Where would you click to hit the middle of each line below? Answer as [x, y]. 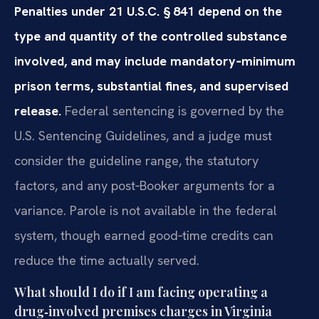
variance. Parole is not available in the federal [146, 210]
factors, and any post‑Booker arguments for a [145, 185]
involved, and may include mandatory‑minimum [155, 61]
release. [38, 110]
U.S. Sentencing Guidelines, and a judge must [143, 135]
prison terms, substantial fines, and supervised [151, 85]
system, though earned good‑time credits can [144, 235]
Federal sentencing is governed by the [173, 110]
